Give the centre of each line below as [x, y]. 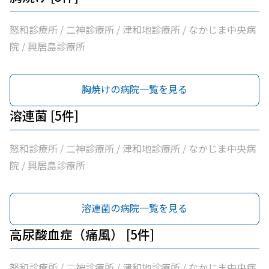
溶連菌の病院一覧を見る [134, 208]
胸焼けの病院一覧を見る [134, 89]
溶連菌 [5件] [44, 115]
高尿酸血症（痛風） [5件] [82, 234]
